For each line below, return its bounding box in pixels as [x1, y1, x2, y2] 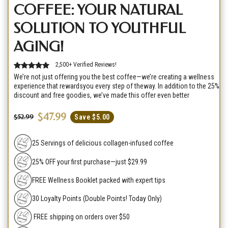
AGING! [14, 38, 64, 55]
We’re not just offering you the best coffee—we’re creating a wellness [14, 73, 214, 81]
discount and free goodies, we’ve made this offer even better [14, 91, 189, 100]
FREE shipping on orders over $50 [32, 212, 130, 221]
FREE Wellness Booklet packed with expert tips [32, 176, 166, 184]
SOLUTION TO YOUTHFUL [14, 20, 186, 37]
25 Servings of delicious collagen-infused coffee [32, 139, 174, 148]
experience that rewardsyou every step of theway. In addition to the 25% [14, 82, 219, 91]
